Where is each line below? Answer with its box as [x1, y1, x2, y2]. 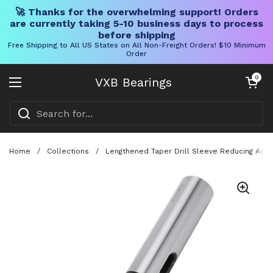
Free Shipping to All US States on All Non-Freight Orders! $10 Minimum [7, 41, 266, 49]
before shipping [97, 29, 175, 41]
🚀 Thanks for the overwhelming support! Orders [15, 6, 258, 18]
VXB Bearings [95, 75, 172, 90]
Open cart [243, 74, 270, 80]
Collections [47, 146, 89, 155]
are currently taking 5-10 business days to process [10, 18, 263, 29]
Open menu [15, 83, 73, 96]
